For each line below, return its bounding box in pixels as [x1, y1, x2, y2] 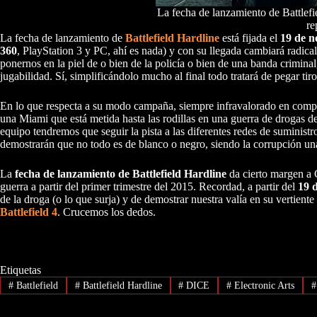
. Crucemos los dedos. [57, 206, 156, 219]
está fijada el [222, 32, 280, 45]
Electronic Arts [231, 279, 295, 291]
